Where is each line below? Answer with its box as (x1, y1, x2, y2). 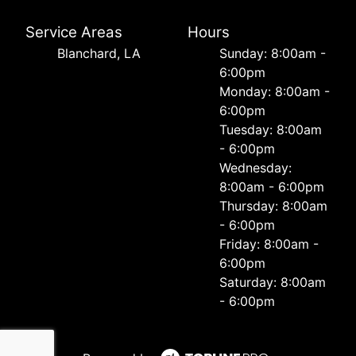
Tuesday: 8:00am (219, 121, 322, 137)
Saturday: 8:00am (219, 273, 326, 290)
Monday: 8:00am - (219, 83, 330, 99)
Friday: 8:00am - (219, 235, 319, 252)
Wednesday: (219, 159, 292, 176)
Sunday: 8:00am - (219, 44, 326, 61)
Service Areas (25, 22, 122, 41)
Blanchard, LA (57, 44, 141, 61)
